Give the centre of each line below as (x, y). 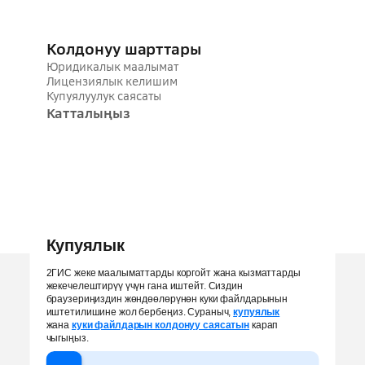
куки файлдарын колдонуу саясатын (161, 325)
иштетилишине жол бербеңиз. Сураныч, (140, 312)
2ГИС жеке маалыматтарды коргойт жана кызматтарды (173, 273)
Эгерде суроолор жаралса (119, 281)
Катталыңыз (88, 113)
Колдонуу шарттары (123, 49)
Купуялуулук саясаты (103, 96)
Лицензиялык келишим (112, 81)
